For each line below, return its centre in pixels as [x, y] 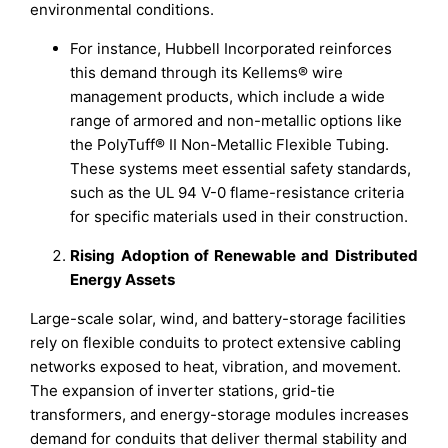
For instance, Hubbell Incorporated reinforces [231, 49]
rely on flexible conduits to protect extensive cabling [216, 343]
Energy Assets [123, 280]
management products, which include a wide [228, 97]
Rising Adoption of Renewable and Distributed [244, 256]
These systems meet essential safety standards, [241, 169]
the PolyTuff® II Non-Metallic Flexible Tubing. [230, 145]
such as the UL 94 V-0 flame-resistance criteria [237, 193]
